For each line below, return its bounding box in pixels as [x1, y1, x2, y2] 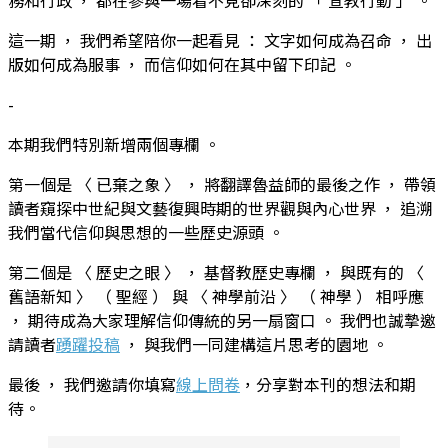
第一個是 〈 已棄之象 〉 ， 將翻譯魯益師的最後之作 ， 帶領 [8, 171, 436, 196]
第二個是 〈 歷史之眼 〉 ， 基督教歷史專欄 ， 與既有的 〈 [8, 259, 424, 284]
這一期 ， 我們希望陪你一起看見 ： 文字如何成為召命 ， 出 [8, 27, 432, 52]
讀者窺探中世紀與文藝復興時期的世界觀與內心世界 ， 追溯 [8, 195, 432, 220]
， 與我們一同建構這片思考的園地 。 [120, 331, 388, 356]
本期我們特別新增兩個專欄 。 [8, 131, 224, 156]
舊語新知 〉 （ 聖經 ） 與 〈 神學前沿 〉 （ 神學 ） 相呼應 [8, 283, 424, 308]
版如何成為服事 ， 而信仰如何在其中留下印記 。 [8, 51, 356, 76]
